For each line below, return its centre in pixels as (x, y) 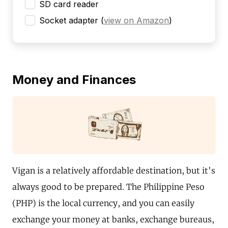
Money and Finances (74, 80)
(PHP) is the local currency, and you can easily (103, 203)
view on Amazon (136, 21)
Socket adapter (69, 21)
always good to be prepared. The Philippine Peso (108, 187)
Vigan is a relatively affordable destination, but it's (114, 171)
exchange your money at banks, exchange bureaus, (113, 220)
